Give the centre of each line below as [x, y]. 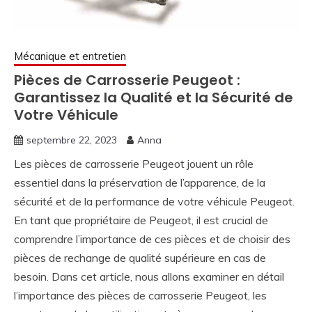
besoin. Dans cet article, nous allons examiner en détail [149, 277]
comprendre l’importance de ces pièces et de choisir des [152, 239]
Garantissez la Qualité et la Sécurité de [154, 98]
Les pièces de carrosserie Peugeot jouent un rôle [134, 164]
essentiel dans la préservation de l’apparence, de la [140, 183]
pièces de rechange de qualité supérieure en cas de [140, 258]
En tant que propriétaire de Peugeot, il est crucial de [141, 220]
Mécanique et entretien [70, 56]
